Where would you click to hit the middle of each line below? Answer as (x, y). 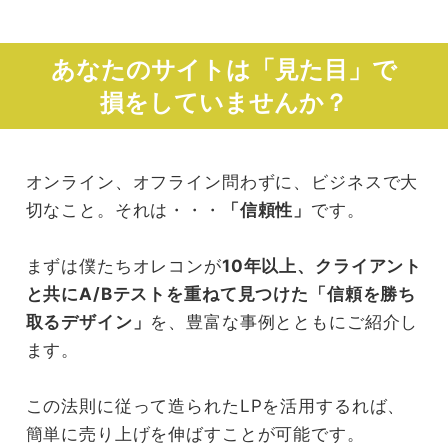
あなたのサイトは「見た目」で (224, 68)
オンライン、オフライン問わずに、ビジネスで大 (222, 181)
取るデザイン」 (88, 321)
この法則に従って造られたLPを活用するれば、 (215, 405)
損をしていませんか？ (224, 101)
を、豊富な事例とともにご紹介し (284, 321)
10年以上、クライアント (322, 265)
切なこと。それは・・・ (123, 209)
